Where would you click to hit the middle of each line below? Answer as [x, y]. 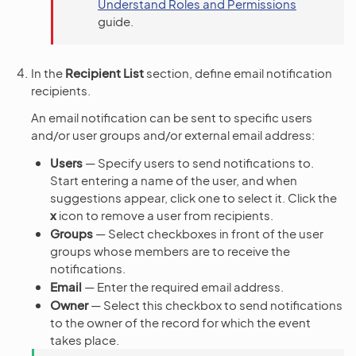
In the [48, 72]
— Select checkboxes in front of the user [208, 233]
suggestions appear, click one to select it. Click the [193, 197]
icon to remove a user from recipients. [165, 215]
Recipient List [104, 72]
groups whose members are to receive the [170, 250]
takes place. [85, 339]
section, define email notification [238, 72]
